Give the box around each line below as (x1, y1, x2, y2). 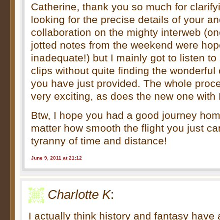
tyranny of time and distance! (31, 135, 167, 147)
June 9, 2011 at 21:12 (31, 155, 82, 161)
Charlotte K (48, 187, 111, 201)
